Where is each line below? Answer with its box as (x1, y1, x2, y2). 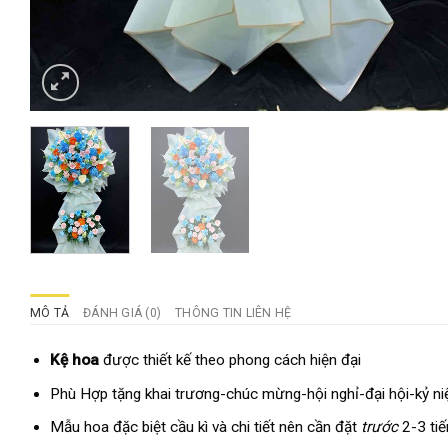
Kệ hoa (49, 351, 103, 370)
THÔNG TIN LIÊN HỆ (175, 306, 292, 321)
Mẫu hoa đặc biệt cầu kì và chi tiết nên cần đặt (49, 417, 361, 436)
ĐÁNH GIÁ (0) (83, 306, 162, 321)
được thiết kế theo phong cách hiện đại (102, 351, 361, 370)
